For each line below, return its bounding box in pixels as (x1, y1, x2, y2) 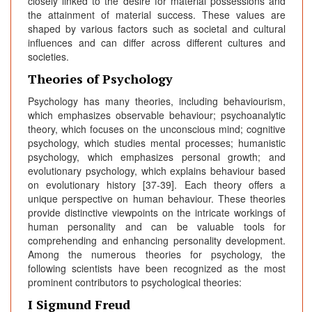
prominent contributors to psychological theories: (28, 275, 242, 290)
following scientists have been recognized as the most (28, 261, 286, 276)
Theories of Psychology (28, 70, 173, 88)
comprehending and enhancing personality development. (28, 233, 286, 248)
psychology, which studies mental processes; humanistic (28, 136, 286, 150)
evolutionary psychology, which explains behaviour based (28, 164, 286, 178)
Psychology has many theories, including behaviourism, (28, 94, 286, 109)
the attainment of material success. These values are (28, 8, 286, 22)
